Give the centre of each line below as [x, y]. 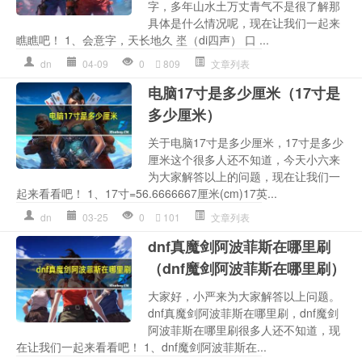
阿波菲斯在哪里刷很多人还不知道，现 [244, 329]
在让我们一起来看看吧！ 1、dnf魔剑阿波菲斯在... [141, 346]
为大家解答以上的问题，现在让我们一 [244, 176]
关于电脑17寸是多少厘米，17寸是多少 [246, 142]
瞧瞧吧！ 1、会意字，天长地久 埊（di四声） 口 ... [143, 39]
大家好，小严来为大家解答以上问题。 [244, 295]
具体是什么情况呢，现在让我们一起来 [244, 22]
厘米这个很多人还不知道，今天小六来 [244, 159]
